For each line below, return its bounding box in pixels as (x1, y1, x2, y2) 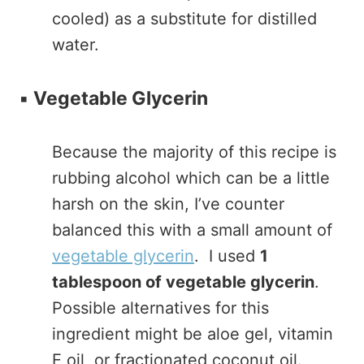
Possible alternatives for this (52, 298, 269, 318)
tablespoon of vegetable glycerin (52, 272, 314, 292)
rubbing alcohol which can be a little (52, 168, 330, 188)
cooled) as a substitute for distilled (52, 9, 317, 28)
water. (52, 35, 99, 54)
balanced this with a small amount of (52, 220, 332, 240)
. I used (194, 246, 260, 266)
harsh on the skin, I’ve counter (52, 194, 284, 214)
